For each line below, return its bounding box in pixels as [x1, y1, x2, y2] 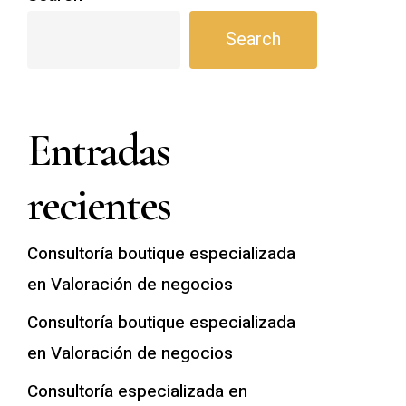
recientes [26, 178, 170, 232]
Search [225, 26, 281, 53]
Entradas [26, 123, 169, 178]
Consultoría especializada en [26, 379, 247, 404]
